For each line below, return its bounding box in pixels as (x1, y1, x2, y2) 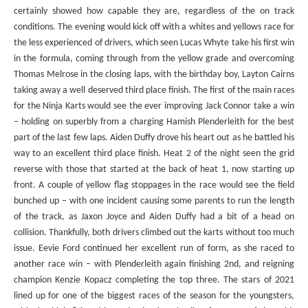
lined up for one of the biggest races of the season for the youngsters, (14, 290, 294, 301)
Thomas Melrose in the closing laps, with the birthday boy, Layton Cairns (14, 69, 294, 80)
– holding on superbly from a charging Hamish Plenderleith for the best (14, 116, 294, 127)
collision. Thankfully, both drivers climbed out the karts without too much (14, 227, 294, 238)
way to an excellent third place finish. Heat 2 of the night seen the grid (14, 148, 294, 159)
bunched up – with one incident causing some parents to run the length (14, 195, 294, 206)
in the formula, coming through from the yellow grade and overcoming (14, 53, 294, 64)
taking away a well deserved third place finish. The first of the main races (14, 85, 294, 96)
